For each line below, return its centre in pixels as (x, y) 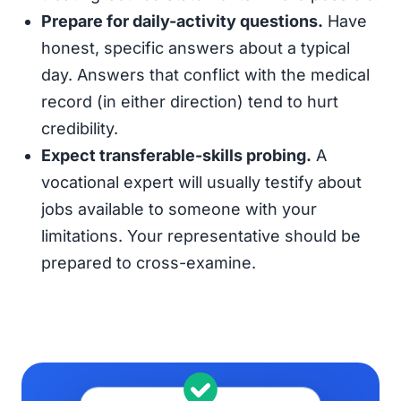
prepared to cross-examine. (149, 263)
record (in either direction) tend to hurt (190, 102)
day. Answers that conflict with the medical (205, 75)
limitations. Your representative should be (201, 236)
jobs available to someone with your (179, 209)
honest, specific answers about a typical (196, 48)
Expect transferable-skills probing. (176, 155)
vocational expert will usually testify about (201, 182)
